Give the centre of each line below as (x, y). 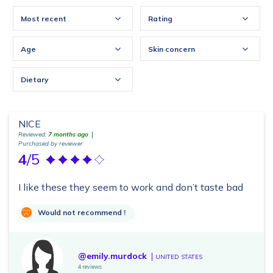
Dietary (35, 80)
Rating (160, 19)
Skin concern (172, 49)
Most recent (44, 19)
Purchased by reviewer (51, 144)
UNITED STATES (179, 257)
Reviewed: (33, 135)
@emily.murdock (112, 256)
